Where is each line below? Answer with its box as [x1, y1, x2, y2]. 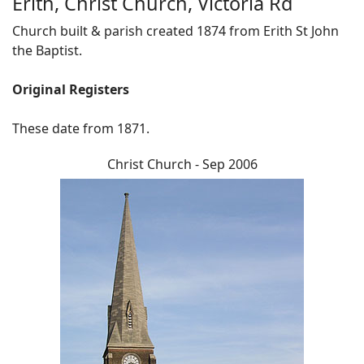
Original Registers [12, 80, 129, 99]
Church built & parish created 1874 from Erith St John [12, 22, 339, 41]
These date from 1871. [12, 119, 149, 138]
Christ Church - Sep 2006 [106, 155, 258, 174]
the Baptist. [12, 41, 82, 60]
